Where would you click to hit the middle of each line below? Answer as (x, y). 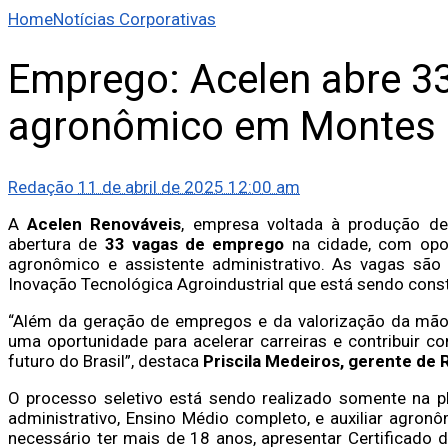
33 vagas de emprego (194, 243)
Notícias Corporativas (134, 19)
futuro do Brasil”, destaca (105, 360)
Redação (41, 186)
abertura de (56, 243)
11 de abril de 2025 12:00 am (189, 186)
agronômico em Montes (222, 127)
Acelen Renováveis (104, 223)
